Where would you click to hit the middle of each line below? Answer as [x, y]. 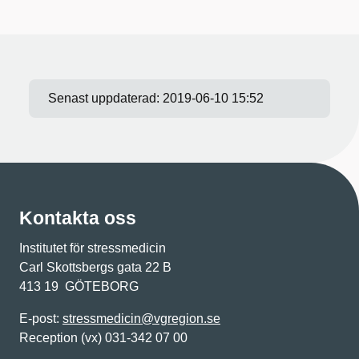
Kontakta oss [78, 218]
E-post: [41, 319]
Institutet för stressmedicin [93, 248]
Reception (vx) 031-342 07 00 [103, 338]
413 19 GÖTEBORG [79, 286]
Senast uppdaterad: [105, 98]
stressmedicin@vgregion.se [141, 319]
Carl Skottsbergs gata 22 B [95, 267]
